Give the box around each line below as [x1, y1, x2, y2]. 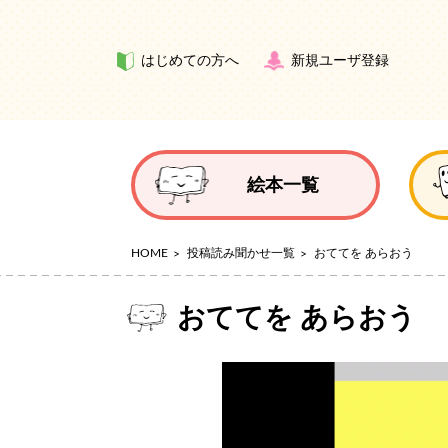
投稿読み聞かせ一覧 [187, 247, 295, 259]
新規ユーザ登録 [291, 54, 389, 68]
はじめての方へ [141, 54, 239, 68]
